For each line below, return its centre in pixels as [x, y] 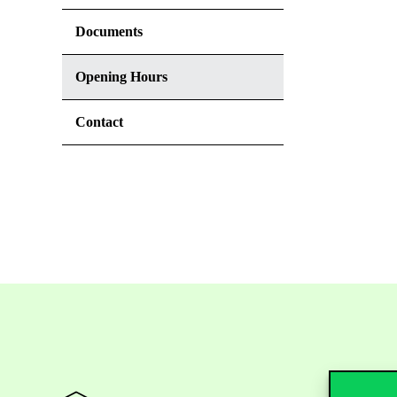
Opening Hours [121, 77]
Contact [99, 122]
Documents [109, 31]
